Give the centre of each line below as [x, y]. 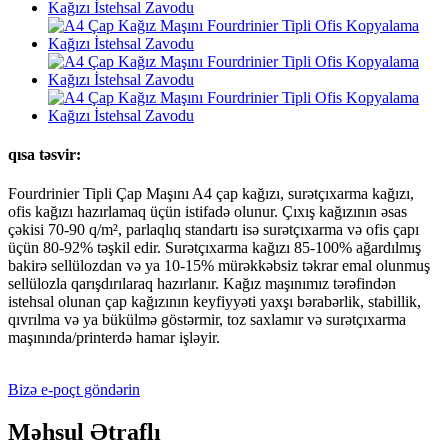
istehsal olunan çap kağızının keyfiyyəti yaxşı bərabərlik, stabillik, [214, 302]
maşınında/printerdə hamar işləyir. [114, 338]
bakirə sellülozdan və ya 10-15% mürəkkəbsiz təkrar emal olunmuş [219, 266]
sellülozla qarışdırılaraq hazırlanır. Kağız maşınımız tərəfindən [202, 284]
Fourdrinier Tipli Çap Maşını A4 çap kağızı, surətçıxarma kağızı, [211, 194]
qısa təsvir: [44, 154]
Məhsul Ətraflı [84, 432]
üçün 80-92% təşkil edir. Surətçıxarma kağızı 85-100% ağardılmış [214, 248]
